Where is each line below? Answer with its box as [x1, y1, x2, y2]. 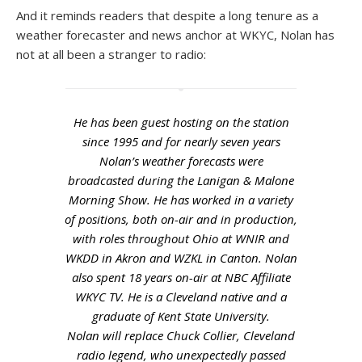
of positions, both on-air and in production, [65, 211, 297, 227]
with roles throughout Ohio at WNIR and [73, 230, 289, 246]
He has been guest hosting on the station [73, 114, 289, 130]
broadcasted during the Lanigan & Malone [68, 172, 294, 188]
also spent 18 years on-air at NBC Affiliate [71, 269, 291, 285]
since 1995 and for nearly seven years [82, 133, 280, 149]
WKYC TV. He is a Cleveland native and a [75, 288, 287, 305]
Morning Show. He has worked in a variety [69, 192, 293, 208]
